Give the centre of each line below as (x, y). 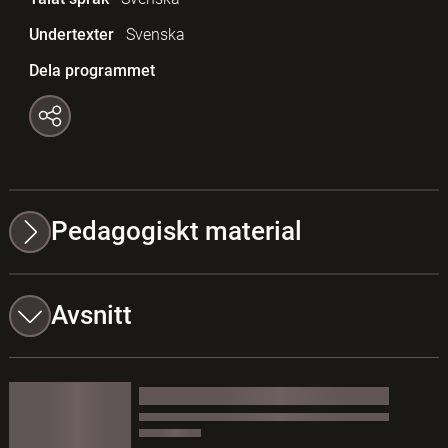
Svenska (155, 34)
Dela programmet (91, 70)
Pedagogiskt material (176, 231)
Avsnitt (91, 315)
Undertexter (71, 34)
